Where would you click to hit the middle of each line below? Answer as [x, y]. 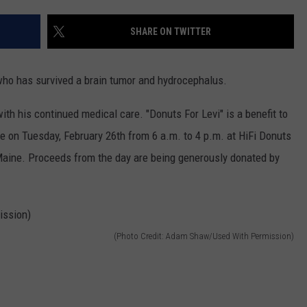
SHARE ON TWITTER [171, 32]
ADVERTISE [145, 28]
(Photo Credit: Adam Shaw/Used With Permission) [204, 236]
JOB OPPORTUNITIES [166, 62]
